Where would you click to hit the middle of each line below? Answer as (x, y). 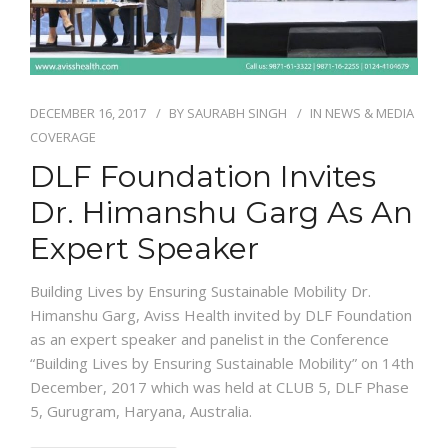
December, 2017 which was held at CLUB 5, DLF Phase (219, 387)
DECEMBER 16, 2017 (88, 113)
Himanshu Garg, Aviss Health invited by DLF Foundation (221, 315)
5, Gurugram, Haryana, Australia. (141, 411)
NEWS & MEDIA (369, 113)
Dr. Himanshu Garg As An (221, 213)
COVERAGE (63, 137)
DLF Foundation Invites (203, 177)
